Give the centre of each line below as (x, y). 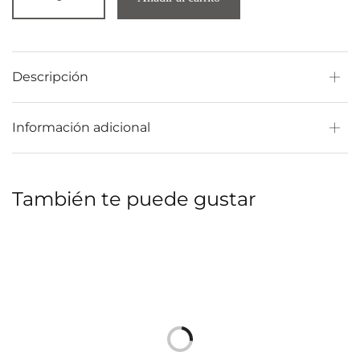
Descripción (50, 77)
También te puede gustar (134, 199)
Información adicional (81, 127)
